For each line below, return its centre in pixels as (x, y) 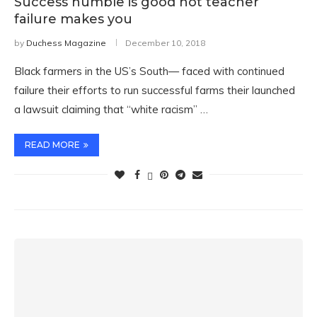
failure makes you (73, 19)
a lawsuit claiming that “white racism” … (111, 109)
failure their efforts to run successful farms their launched (155, 90)
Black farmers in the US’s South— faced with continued (149, 71)
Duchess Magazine (66, 43)
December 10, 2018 (165, 43)
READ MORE (52, 145)
